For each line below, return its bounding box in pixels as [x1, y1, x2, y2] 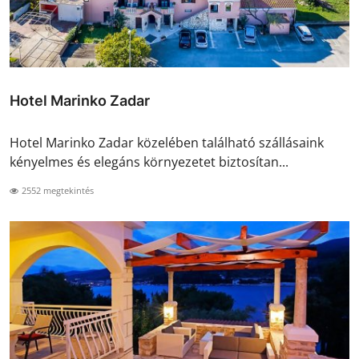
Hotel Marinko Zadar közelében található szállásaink [10, 134, 324, 152]
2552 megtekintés [19, 184, 94, 197]
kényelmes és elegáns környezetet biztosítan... [10, 153, 288, 171]
